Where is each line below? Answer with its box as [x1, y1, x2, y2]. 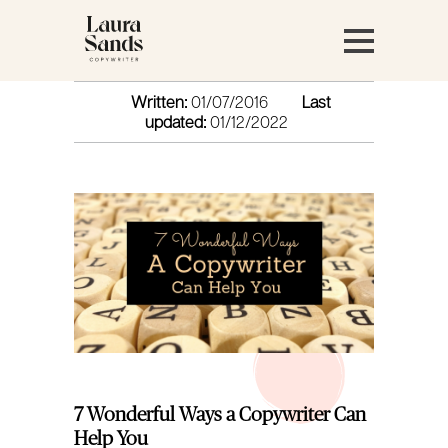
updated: [144, 111, 206, 132]
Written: [131, 91, 188, 112]
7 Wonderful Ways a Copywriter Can [74, 404, 367, 425]
